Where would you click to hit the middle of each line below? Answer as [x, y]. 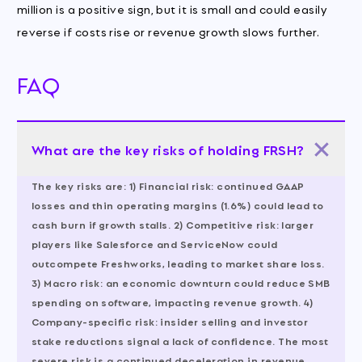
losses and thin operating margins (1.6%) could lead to [177, 205]
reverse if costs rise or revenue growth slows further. [168, 31]
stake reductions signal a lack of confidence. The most [180, 341]
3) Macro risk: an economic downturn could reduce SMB [181, 283]
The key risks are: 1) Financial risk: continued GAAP [168, 186]
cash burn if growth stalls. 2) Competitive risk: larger [173, 225]
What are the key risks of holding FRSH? [168, 149]
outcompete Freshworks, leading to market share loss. [178, 263]
